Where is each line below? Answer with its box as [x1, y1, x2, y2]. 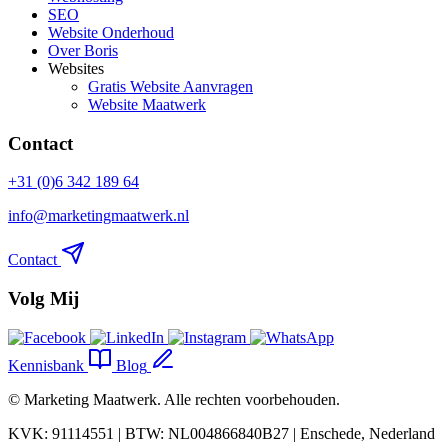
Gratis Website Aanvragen [88, 77, 253, 95]
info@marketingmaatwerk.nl [8, 207, 189, 225]
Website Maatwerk [88, 95, 206, 113]
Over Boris [48, 41, 118, 59]
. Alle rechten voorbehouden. [157, 390, 340, 408]
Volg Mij [8, 288, 79, 310]
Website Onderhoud [48, 23, 174, 41]
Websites [48, 59, 104, 77]
